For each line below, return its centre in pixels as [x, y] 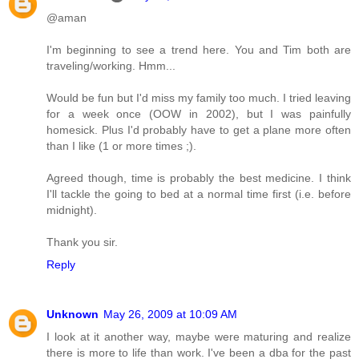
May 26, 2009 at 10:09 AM [170, 314]
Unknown [73, 314]
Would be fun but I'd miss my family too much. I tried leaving [199, 97]
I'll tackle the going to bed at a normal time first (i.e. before [199, 194]
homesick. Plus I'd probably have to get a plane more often [199, 129]
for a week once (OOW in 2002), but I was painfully [199, 113]
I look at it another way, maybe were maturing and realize [199, 336]
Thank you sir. [82, 242]
